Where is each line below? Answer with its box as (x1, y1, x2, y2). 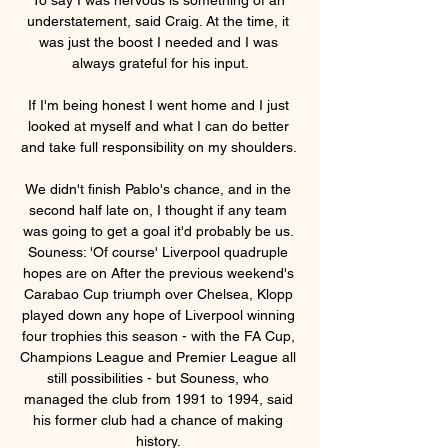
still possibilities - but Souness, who (47, 369, 269, 386)
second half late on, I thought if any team (29, 201, 287, 218)
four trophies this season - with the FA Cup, (21, 327, 295, 344)
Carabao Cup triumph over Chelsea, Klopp (23, 285, 293, 302)
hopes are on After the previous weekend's (22, 264, 294, 281)
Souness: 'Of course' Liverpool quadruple (28, 243, 288, 260)
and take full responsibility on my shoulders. (20, 138, 300, 155)
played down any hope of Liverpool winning (21, 306, 295, 323)
